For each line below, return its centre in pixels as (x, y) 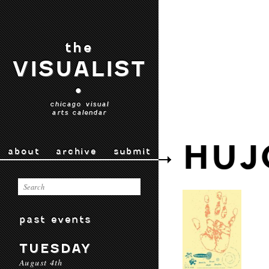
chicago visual (79, 104)
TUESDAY (55, 248)
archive (76, 151)
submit (132, 151)
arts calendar (79, 112)
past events (56, 219)
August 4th (41, 262)
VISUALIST (79, 69)
